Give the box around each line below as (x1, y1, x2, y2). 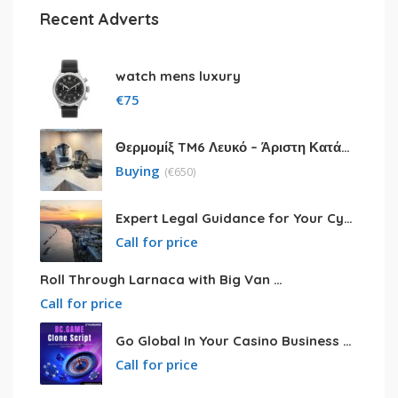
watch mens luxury (115, 68, 241, 85)
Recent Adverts (40, 9, 159, 30)
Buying (115, 162, 160, 180)
